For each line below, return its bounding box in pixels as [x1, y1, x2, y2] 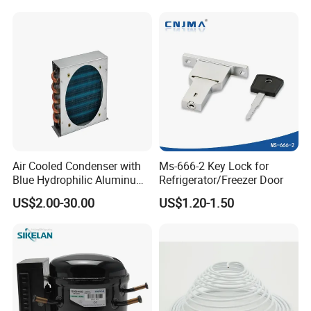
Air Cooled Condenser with [12, 158, 142, 174]
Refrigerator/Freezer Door [158, 171, 283, 187]
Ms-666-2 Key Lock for [158, 158, 269, 174]
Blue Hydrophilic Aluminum [12, 171, 146, 187]
